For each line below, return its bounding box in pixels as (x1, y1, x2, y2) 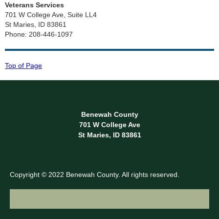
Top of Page (5, 62, 42, 69)
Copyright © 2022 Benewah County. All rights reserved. (10, 171, 179, 178)
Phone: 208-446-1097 (5, 30, 73, 38)
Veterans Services (5, 1, 64, 9)
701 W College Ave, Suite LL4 (5, 11, 97, 19)
